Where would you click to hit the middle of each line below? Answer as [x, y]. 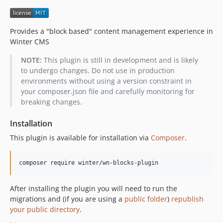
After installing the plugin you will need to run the [94, 188]
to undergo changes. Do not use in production [98, 70]
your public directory [45, 209]
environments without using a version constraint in [106, 81]
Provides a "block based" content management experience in [111, 31]
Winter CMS [30, 42]
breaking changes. [51, 102]
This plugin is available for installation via [80, 138]
